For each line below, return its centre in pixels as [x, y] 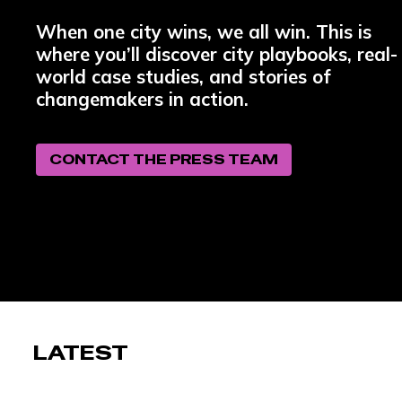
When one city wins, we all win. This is [212, 31]
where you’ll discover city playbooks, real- [217, 53]
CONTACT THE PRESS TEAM [163, 160]
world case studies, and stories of [183, 76]
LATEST [81, 353]
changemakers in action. [142, 98]
